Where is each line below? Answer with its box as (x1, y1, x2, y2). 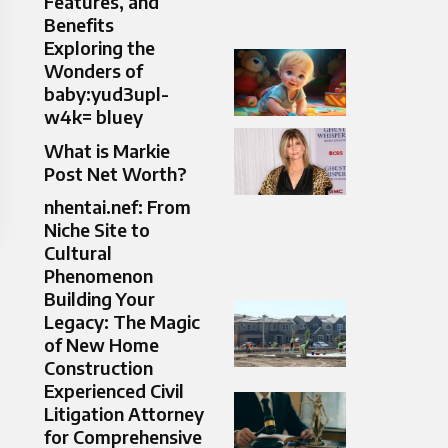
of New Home (44, 333, 159, 357)
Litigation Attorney (44, 402, 204, 426)
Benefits (44, 13, 114, 37)
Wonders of (44, 59, 143, 83)
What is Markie (44, 138, 170, 162)
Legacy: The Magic (44, 310, 200, 334)
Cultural (44, 241, 112, 265)
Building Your (44, 287, 155, 311)
